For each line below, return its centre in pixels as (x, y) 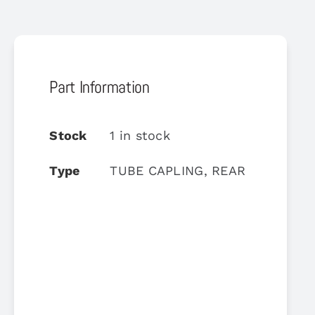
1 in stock (140, 135)
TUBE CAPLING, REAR (178, 170)
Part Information (99, 86)
